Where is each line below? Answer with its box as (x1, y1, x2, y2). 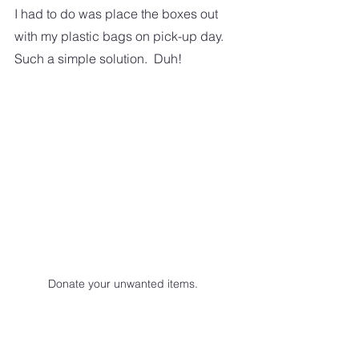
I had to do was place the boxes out (14, 5, 221, 22)
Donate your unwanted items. (48, 276, 198, 291)
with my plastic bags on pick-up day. (14, 27, 230, 44)
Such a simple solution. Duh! (14, 50, 185, 67)
